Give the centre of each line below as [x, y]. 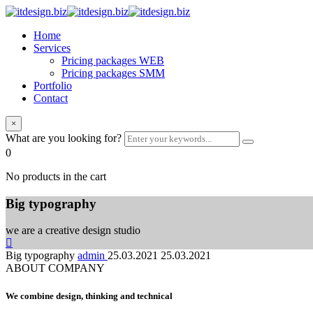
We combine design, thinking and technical [89, 296]
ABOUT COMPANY [55, 268]
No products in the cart [56, 176]
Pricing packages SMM [113, 73]
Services [52, 48]
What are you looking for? [64, 138]
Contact [51, 98]
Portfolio [53, 86]
